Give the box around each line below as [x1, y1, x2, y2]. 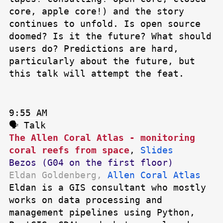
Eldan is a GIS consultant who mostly [9, 182, 206, 193]
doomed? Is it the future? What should [9, 31, 212, 42]
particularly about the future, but [9, 56, 195, 67]
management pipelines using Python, [9, 207, 195, 218]
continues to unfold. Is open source [9, 18, 201, 29]
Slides [140, 145, 173, 156]
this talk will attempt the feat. [9, 68, 184, 79]
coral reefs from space [9, 145, 129, 156]
